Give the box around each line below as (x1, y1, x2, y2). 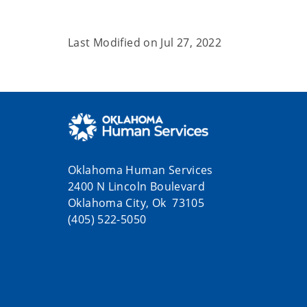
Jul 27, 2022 (160, 35, 222, 50)
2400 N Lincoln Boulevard (68, 179, 206, 195)
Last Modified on (68, 35, 161, 50)
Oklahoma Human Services (68, 162, 217, 178)
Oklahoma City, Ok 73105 (68, 195, 205, 211)
